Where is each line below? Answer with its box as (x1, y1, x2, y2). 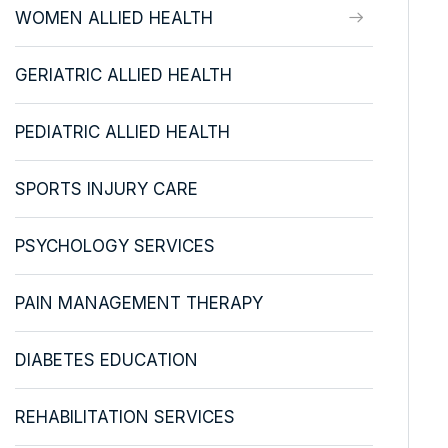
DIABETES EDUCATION (14, 349, 198, 370)
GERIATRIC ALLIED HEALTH (14, 64, 232, 85)
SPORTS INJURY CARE (14, 178, 198, 199)
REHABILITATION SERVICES (14, 406, 235, 427)
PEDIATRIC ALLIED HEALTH (14, 121, 230, 142)
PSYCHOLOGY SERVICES (14, 235, 215, 256)
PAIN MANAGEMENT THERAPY (14, 292, 263, 313)
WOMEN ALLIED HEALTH (14, 7, 213, 28)
